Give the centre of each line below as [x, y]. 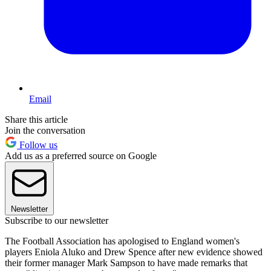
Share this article [36, 120]
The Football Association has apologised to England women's [122, 241]
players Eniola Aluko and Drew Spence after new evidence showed [134, 252]
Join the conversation [45, 131]
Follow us [37, 145]
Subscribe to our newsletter [57, 221]
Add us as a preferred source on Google [81, 156]
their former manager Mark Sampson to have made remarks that [126, 263]
